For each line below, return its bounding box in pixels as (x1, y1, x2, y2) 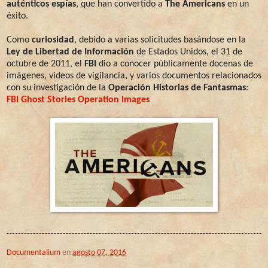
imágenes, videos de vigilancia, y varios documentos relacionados (7, 71, 261, 81)
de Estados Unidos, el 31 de (134, 47, 242, 57)
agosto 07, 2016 (72, 248, 126, 257)
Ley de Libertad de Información (7, 47, 134, 57)
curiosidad (32, 35, 74, 45)
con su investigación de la (7, 83, 108, 93)
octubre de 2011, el (7, 59, 84, 69)
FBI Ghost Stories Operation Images (7, 95, 150, 105)
